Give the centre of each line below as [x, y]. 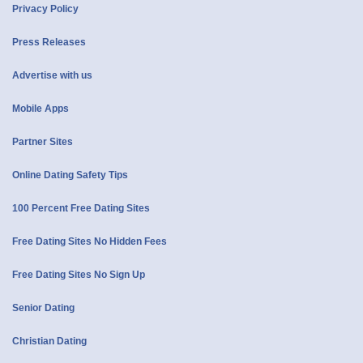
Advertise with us [52, 76]
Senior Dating [43, 308]
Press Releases [49, 43]
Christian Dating [49, 342]
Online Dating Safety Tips [70, 175]
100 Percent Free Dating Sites [81, 209]
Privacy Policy [45, 9]
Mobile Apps [41, 109]
